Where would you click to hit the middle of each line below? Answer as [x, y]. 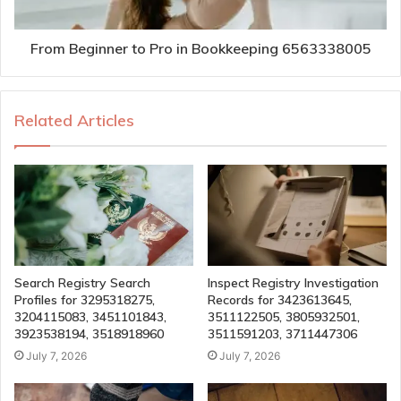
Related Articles [74, 120]
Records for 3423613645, [280, 299]
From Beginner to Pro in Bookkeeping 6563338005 [200, 48]
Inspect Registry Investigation [293, 282]
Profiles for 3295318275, [85, 299]
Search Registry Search [82, 282]
